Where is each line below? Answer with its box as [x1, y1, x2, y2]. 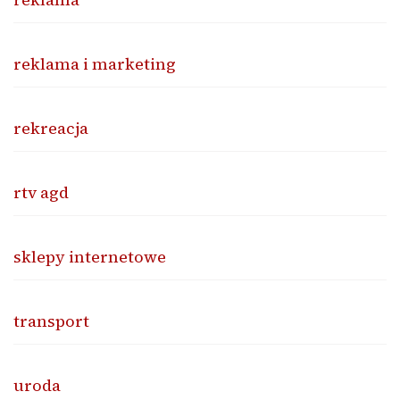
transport [13, 309, 89, 332]
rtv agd [13, 180, 69, 204]
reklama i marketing [13, 52, 176, 75]
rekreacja [13, 116, 88, 139]
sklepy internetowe [13, 245, 166, 268]
